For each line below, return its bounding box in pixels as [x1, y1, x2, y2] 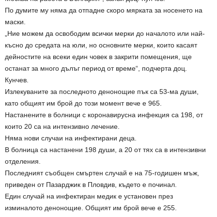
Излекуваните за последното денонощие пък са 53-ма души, [5, 87, 199, 95]
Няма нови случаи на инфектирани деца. [5, 134, 137, 142]
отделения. [5, 157, 41, 165]
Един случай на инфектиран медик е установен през [5, 192, 173, 200]
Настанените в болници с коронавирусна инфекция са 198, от [5, 110, 203, 119]
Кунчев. [5, 76, 29, 84]
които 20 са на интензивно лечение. [5, 122, 120, 130]
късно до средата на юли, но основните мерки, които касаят [5, 41, 197, 49]
